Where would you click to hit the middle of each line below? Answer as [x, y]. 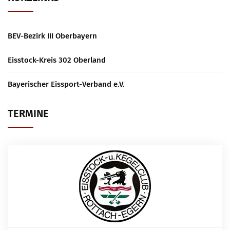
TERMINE [28, 113]
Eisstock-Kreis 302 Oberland [57, 60]
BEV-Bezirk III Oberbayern [52, 36]
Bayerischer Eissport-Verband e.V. [66, 84]
